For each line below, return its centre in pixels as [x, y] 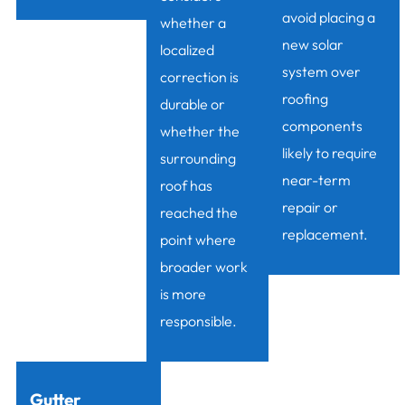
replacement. [325, 235]
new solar [312, 45]
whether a [193, 23]
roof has [186, 186]
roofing [305, 99]
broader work [203, 267]
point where [198, 240]
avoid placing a [328, 18]
